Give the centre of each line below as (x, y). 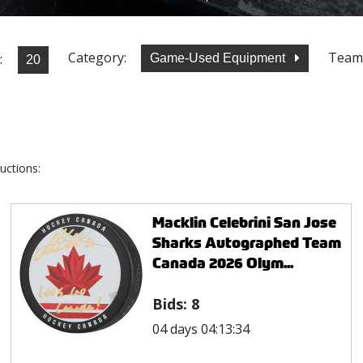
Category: (97, 58)
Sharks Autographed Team (246, 242)
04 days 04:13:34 (201, 329)
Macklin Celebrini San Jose (244, 222)
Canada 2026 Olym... (222, 263)
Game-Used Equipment (219, 58)
